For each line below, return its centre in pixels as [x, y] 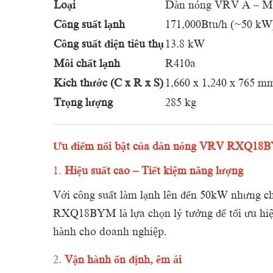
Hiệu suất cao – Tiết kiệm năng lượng [154, 170]
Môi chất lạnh [87, 63]
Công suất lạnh [89, 24]
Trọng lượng [83, 102]
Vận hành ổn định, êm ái [123, 259]
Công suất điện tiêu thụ [109, 44]
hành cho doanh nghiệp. [110, 231]
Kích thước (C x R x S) [108, 83]
